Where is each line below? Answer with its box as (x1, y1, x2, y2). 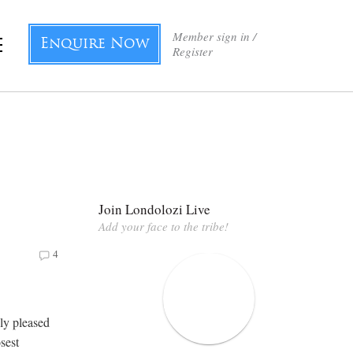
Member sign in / (173, 28, 256, 44)
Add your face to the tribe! (98, 217, 229, 234)
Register (173, 43, 213, 59)
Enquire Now (40, 37, 149, 52)
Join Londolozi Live (98, 199, 210, 218)
